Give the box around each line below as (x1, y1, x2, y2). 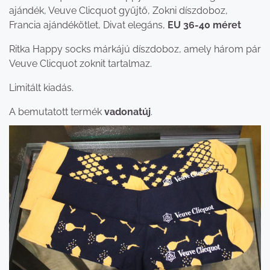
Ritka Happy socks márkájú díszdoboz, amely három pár (9, 43, 261, 55)
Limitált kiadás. (9, 81, 74, 93)
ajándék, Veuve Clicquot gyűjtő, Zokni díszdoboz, (9, 4, 228, 16)
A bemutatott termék (9, 105, 104, 118)
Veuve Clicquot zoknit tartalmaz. (9, 57, 152, 69)
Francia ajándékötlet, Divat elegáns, (9, 19, 168, 31)
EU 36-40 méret (168, 19, 241, 31)
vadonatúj (104, 105, 151, 118)
